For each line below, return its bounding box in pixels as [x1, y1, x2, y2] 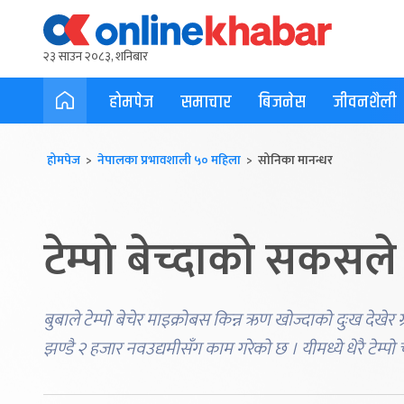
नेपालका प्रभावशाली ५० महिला [97, 150, 241, 170]
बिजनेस [259, 87, 306, 116]
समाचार [180, 87, 232, 116]
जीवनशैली [333, 87, 397, 116]
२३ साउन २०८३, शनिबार [43, 46, 148, 67]
